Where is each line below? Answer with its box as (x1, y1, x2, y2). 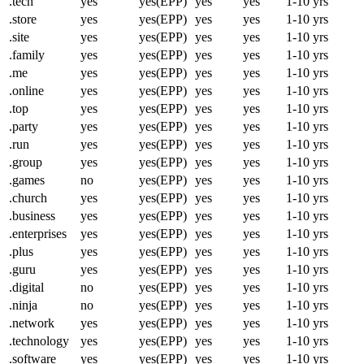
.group (9, 155, 42, 169)
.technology (9, 334, 69, 348)
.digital (9, 280, 44, 294)
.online (9, 84, 44, 97)
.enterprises (9, 227, 67, 240)
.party (9, 119, 38, 133)
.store (9, 12, 37, 26)
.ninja (9, 298, 37, 312)
